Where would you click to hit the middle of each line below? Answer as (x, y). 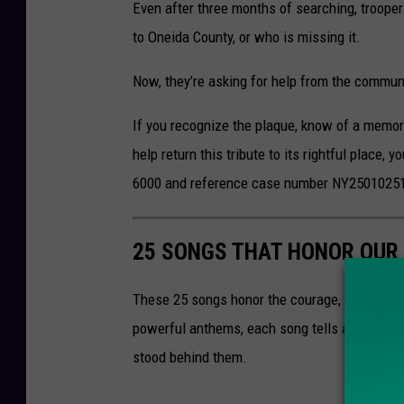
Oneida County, (193, 37)
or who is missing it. (300, 37)
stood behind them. (190, 357)
